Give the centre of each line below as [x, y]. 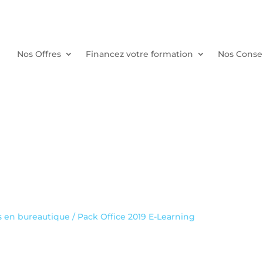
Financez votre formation [139, 54]
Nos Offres [39, 54]
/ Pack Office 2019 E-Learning [133, 217]
